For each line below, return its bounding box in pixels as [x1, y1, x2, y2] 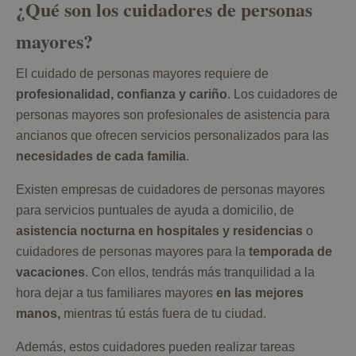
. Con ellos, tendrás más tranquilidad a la [85, 265, 315, 280]
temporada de [249, 245, 332, 259]
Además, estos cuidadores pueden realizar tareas [16, 340, 295, 354]
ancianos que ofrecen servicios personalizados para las [16, 129, 329, 143]
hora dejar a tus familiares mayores [16, 286, 216, 300]
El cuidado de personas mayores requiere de [16, 67, 269, 81]
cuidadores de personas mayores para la [16, 245, 249, 259]
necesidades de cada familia [16, 149, 186, 164]
